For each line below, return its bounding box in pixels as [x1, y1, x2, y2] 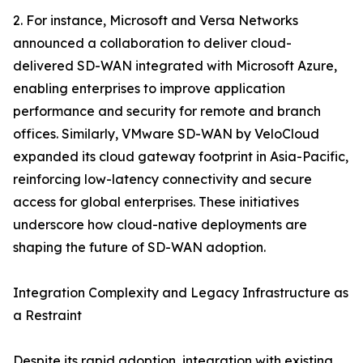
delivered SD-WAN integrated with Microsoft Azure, [13, 58, 337, 75]
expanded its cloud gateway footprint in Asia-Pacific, [13, 148, 348, 165]
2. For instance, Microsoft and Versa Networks [13, 12, 298, 29]
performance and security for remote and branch [13, 103, 321, 120]
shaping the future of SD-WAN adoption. [13, 239, 266, 256]
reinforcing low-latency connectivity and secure [13, 171, 312, 188]
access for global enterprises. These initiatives [13, 194, 299, 211]
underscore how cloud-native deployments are [13, 216, 307, 233]
